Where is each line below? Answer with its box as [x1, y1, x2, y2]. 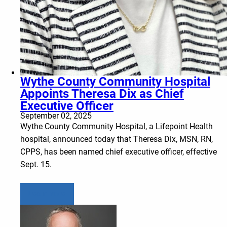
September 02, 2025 [20, 111, 92, 121]
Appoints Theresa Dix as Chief [20, 87, 184, 101]
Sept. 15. [20, 160, 52, 170]
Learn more [28, 189, 66, 198]
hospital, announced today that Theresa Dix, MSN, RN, [20, 134, 213, 144]
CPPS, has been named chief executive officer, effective [20, 147, 217, 157]
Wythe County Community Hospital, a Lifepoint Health [20, 122, 213, 132]
